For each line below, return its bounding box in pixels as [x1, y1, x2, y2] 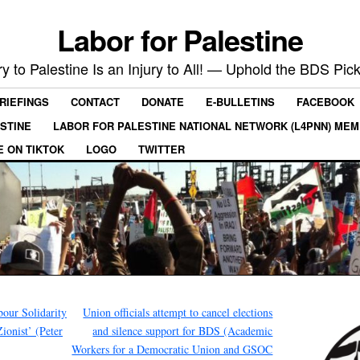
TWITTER [138, 141, 185, 157]
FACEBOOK [297, 94, 354, 110]
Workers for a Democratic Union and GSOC [72, 341, 273, 357]
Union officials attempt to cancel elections [83, 304, 273, 320]
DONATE [141, 94, 184, 110]
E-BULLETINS [206, 94, 275, 110]
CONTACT [71, 94, 120, 110]
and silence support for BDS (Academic [92, 322, 273, 338]
